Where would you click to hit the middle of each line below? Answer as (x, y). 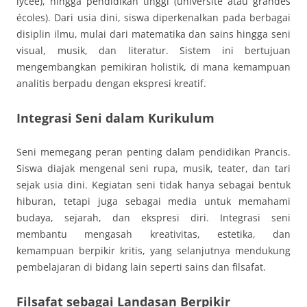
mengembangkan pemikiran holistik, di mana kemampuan (153, 66)
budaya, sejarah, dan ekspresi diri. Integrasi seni (153, 217)
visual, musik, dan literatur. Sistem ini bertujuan (153, 50)
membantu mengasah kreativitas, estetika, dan (153, 234)
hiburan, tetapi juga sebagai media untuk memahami (153, 201)
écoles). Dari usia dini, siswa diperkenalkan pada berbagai (153, 17)
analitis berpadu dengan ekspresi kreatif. (111, 83)
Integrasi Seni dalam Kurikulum (115, 118)
